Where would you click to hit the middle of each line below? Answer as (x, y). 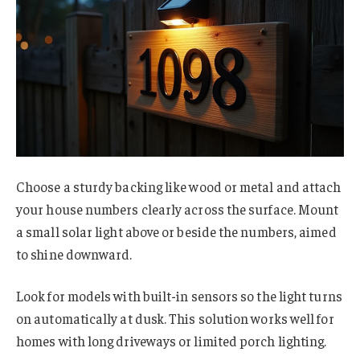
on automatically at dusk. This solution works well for (175, 319)
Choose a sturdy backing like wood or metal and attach (179, 187)
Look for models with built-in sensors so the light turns (179, 296)
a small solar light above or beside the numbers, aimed (176, 232)
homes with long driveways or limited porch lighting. (172, 341)
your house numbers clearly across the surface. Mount (178, 209)
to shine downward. (74, 254)
